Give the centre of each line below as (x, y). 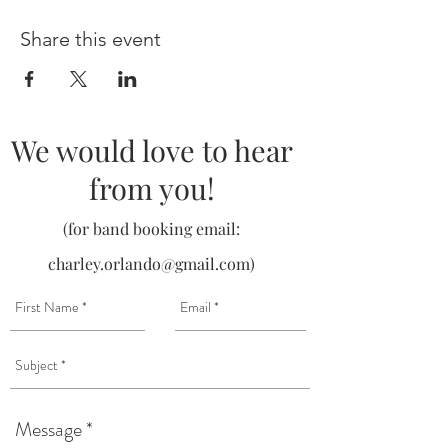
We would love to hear (151, 150)
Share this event (90, 39)
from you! (151, 188)
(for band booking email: (151, 228)
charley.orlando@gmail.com (149, 263)
